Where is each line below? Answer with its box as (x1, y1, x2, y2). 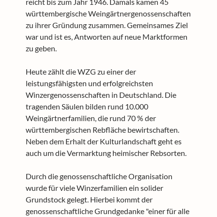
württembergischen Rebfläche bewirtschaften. (25, 125, 179, 134)
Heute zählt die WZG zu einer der (25, 67, 136, 76)
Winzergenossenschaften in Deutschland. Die (25, 90, 176, 99)
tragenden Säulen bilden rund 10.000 (25, 102, 148, 111)
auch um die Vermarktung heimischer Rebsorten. (25, 148, 188, 157)
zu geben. (25, 44, 58, 53)
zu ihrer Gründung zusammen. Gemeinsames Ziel (25, 20, 188, 30)
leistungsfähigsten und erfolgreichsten (25, 78, 153, 88)
